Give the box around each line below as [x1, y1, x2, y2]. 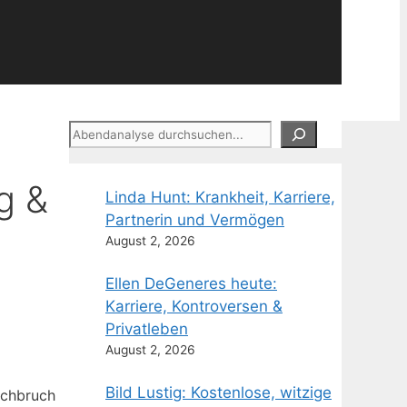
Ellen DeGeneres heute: [105, 274, 277, 293]
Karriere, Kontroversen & [105, 297, 283, 315]
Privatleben [105, 320, 188, 338]
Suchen [68, 122, 123, 140]
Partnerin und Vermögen [105, 211, 284, 229]
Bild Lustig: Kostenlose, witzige [105, 383, 332, 402]
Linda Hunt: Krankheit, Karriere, [105, 188, 335, 206]
